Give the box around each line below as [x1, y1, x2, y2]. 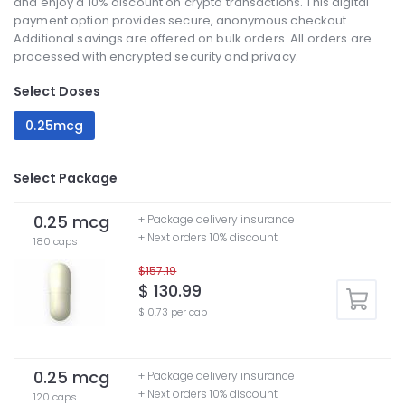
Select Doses [14, 82, 100, 101]
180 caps [33, 233, 78, 249]
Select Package [14, 168, 118, 187]
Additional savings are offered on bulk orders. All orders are [14, 30, 372, 48]
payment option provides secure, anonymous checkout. [14, 12, 350, 30]
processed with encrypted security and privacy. [14, 48, 298, 66]
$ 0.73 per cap [138, 305, 208, 319]
